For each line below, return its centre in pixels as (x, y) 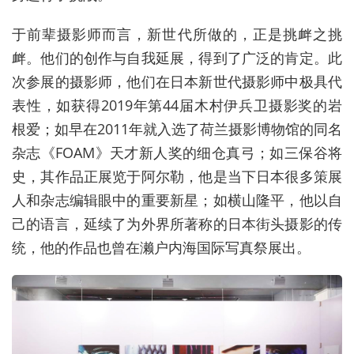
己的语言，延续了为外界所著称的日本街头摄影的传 (177, 223)
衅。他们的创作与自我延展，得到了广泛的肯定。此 (177, 57)
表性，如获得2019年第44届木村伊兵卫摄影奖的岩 (177, 105)
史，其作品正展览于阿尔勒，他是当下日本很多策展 (177, 176)
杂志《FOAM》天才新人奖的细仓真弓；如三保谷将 (177, 152)
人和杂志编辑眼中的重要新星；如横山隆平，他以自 (177, 200)
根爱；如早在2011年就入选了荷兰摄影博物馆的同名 (177, 128)
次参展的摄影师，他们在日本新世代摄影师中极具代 (177, 81)
